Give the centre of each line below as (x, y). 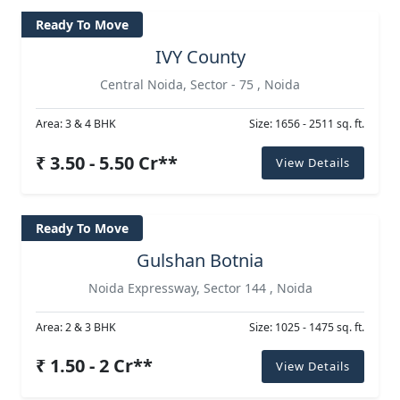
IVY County (200, 57)
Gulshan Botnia (200, 260)
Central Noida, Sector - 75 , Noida (200, 85)
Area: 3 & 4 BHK (76, 124)
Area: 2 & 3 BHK (76, 327)
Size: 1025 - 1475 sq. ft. (307, 327)
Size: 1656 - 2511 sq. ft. (307, 124)
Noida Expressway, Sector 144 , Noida (200, 287)
